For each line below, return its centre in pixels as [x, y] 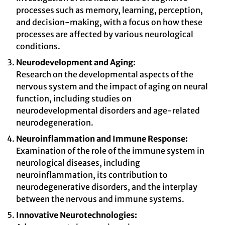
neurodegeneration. [55, 123]
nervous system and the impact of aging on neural [112, 86]
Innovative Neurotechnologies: [77, 215]
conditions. [38, 46]
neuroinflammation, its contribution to [92, 175]
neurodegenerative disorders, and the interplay [107, 187]
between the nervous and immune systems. [100, 199]
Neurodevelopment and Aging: [76, 62]
